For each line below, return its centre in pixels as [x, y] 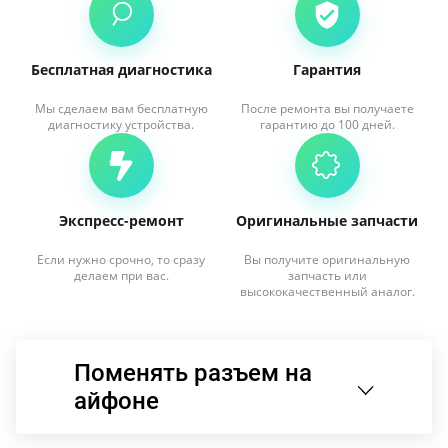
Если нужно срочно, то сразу [121, 259]
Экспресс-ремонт [121, 220]
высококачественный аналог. [327, 291]
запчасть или [327, 275]
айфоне [116, 401]
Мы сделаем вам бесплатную [121, 108]
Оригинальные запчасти [327, 220]
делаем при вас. [121, 275]
